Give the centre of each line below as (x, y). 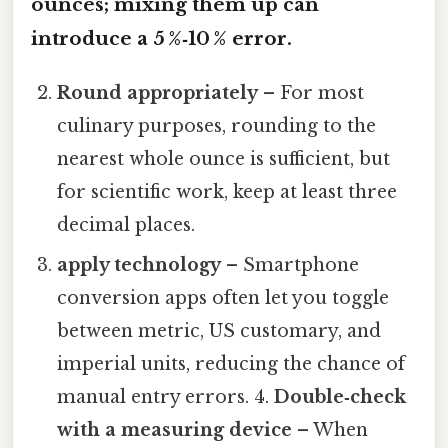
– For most (311, 92)
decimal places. (126, 224)
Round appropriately (158, 92)
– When (330, 429)
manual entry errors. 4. (166, 396)
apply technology (139, 264)
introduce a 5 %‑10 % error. (161, 38)
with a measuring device (175, 429)
